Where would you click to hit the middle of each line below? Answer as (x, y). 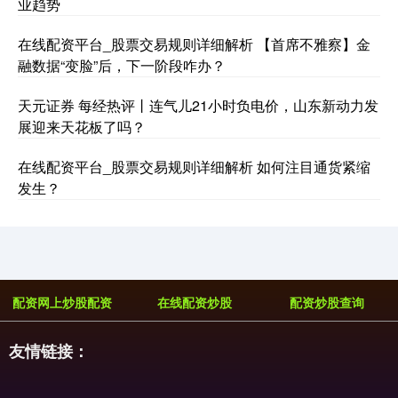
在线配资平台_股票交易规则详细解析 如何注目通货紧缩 (194, 167)
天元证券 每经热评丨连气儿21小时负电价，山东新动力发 (198, 106)
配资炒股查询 (327, 302)
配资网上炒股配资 (62, 302)
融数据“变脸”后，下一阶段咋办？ (122, 66)
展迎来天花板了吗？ (82, 127)
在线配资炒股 (194, 302)
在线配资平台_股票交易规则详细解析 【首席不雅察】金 (194, 44)
